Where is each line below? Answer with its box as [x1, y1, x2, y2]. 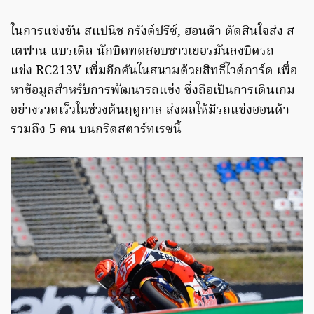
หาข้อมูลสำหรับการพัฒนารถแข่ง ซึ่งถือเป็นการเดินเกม [11, 81, 295, 102]
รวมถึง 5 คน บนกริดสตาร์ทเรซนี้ [11, 120, 182, 141]
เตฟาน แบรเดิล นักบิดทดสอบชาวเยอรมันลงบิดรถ [11, 41, 274, 62]
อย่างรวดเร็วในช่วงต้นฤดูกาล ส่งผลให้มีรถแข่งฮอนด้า [11, 100, 289, 121]
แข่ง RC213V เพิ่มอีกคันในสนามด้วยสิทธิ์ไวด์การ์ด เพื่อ [11, 61, 297, 82]
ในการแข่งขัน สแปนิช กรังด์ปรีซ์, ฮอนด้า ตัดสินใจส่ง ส [11, 22, 294, 43]
